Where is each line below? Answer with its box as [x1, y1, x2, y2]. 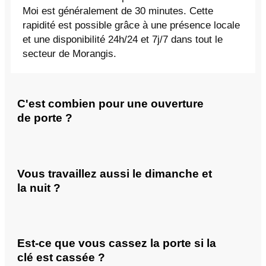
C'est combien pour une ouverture [17, 97, 204, 110]
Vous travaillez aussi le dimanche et [17, 167, 212, 180]
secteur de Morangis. [23, 48, 116, 60]
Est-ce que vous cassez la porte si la [17, 236, 216, 249]
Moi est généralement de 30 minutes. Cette [23, 5, 213, 17]
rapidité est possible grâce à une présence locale [23, 20, 240, 31]
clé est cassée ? [17, 251, 105, 264]
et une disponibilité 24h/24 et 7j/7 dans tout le [23, 34, 223, 46]
